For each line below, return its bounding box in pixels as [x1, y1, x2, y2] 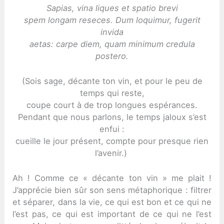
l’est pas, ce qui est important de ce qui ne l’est [12, 209, 211, 219]
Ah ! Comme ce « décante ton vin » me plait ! [12, 173, 211, 183]
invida [100, 26, 123, 37]
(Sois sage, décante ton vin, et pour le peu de [21, 75, 202, 86]
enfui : [99, 123, 124, 134]
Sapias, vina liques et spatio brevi [46, 2, 178, 13]
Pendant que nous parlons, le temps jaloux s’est [17, 111, 206, 122]
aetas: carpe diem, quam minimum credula [29, 38, 195, 49]
